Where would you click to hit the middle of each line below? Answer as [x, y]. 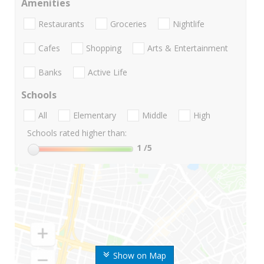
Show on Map [139, 256]
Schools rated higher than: [77, 133]
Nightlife [189, 24]
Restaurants [61, 24]
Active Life [108, 72]
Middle [155, 115]
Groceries [128, 24]
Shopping [104, 48]
